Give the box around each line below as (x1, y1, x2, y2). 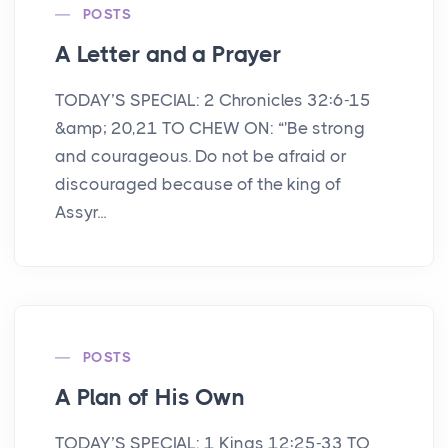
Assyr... (55, 202, 106, 223)
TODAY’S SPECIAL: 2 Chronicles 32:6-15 (55, 90, 371, 111)
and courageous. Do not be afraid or (55, 146, 347, 167)
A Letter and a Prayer (55, 41, 282, 69)
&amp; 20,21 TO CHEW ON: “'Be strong (55, 118, 365, 139)
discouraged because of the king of (55, 174, 341, 195)
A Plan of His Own (55, 384, 245, 412)
